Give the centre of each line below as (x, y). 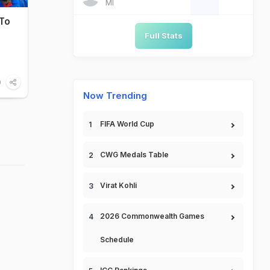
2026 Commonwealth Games (152, 216)
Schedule (117, 240)
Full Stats (163, 36)
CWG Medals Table (134, 155)
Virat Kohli (118, 185)
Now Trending (115, 96)
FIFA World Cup (127, 124)
